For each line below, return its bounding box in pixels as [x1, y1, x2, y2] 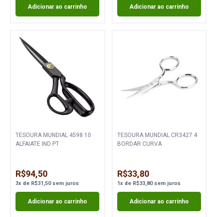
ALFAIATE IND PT [15, 140, 60, 147]
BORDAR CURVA [117, 140, 162, 147]
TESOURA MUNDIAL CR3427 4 [117, 132, 197, 139]
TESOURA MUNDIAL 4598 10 [15, 132, 92, 139]
